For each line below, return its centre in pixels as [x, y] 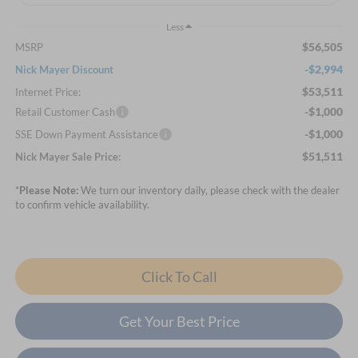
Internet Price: [48, 92]
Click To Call [179, 277]
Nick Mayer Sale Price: [68, 157]
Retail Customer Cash [65, 112]
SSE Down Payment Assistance [86, 135]
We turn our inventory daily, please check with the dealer [209, 191]
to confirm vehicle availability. [82, 205]
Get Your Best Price [179, 322]
